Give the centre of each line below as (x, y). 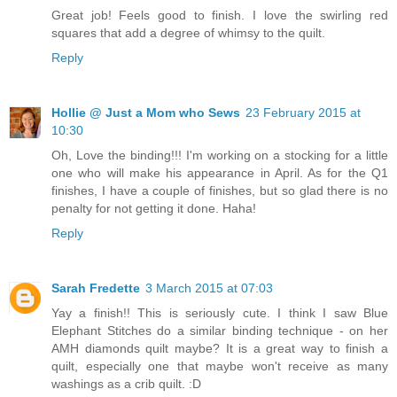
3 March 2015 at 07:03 (209, 288)
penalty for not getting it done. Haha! (154, 208)
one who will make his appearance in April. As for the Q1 (220, 172)
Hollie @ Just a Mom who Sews (146, 112)
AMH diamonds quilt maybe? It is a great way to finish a (220, 348)
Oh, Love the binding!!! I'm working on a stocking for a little (220, 155)
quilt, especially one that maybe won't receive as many (220, 366)
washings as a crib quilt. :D (126, 383)
